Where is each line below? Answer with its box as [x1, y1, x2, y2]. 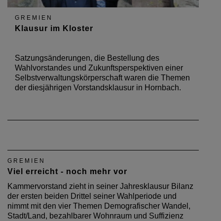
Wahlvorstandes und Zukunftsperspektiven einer [15, 64, 183, 73]
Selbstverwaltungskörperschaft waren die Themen [15, 74, 190, 82]
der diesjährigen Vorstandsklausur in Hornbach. [15, 83, 181, 92]
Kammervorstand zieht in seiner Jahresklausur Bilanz [7, 182, 193, 191]
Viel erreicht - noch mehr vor [7, 167, 127, 176]
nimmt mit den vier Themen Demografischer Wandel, [7, 202, 190, 211]
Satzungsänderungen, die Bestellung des [15, 54, 159, 63]
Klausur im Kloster [15, 24, 93, 33]
